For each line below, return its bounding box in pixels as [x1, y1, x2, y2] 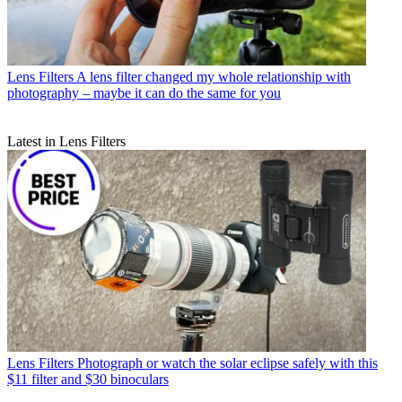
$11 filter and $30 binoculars [7, 371, 169, 387]
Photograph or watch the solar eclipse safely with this [77, 354, 378, 371]
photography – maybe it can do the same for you [7, 84, 281, 100]
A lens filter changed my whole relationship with [76, 68, 351, 84]
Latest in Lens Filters [7, 133, 126, 149]
